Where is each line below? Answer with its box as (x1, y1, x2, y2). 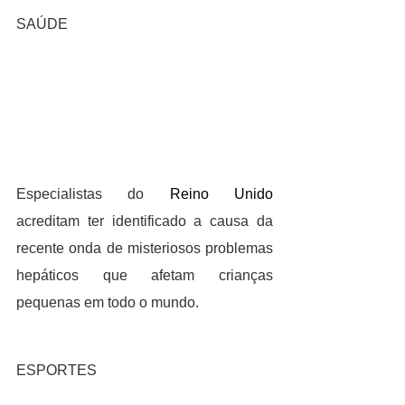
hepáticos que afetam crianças (16, 268, 273, 284)
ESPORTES (16, 363, 97, 379)
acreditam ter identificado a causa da (16, 213, 273, 230)
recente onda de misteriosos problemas (16, 240, 273, 257)
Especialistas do (16, 186, 170, 202)
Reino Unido (169, 186, 274, 202)
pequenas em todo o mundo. (16, 295, 199, 311)
